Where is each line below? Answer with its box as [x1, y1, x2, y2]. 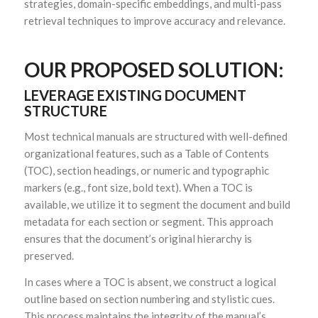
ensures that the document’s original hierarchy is [23, 232, 252, 246]
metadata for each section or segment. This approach [23, 215, 273, 229]
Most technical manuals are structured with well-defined [23, 130, 287, 143]
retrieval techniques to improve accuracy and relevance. [23, 14, 285, 28]
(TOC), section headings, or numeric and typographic [23, 164, 269, 177]
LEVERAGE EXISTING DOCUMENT [23, 87, 246, 104]
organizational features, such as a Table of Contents [23, 147, 269, 160]
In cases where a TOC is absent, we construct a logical [23, 275, 276, 288]
